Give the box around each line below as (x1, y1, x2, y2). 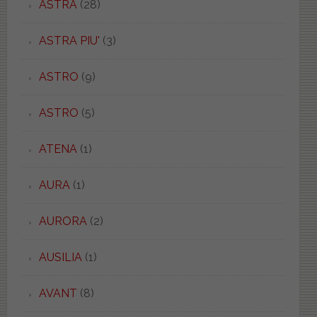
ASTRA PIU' (38, 33, 100, 47)
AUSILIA (38, 250, 82, 264)
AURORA (38, 214, 87, 228)
